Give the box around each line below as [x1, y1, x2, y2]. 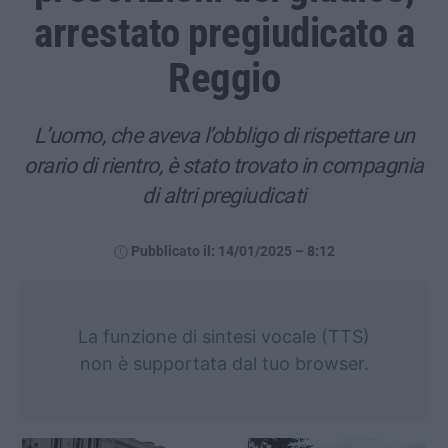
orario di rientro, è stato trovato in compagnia [24, 152, 424, 178]
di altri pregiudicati [142, 182, 306, 208]
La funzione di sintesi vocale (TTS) [78, 325, 370, 347]
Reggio [168, 53, 280, 102]
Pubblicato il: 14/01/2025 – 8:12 [130, 242, 335, 260]
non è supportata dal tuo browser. [79, 352, 369, 374]
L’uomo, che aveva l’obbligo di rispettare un [33, 122, 415, 148]
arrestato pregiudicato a [34, 8, 414, 57]
